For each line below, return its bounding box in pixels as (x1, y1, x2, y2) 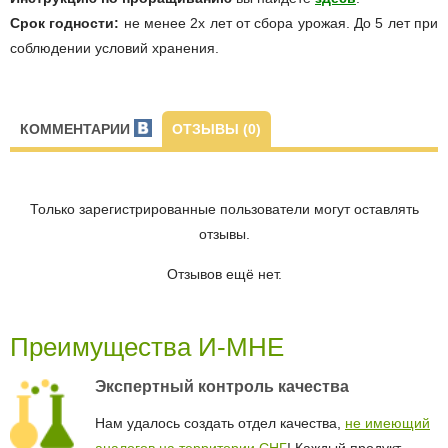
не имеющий (345, 415, 430, 432)
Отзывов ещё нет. (166, 266, 282, 283)
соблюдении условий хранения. (10, 40, 219, 57)
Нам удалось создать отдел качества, (95, 415, 345, 432)
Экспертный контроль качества (95, 378, 349, 396)
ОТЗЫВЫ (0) (172, 121, 261, 138)
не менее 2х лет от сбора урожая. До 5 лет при (119, 15, 439, 32)
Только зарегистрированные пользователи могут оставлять (29, 201, 419, 218)
